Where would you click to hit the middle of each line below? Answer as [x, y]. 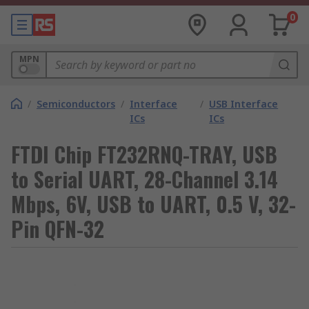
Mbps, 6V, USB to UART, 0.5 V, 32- [153, 204]
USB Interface [244, 104]
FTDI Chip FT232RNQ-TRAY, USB [144, 154]
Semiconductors [76, 104]
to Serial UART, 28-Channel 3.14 [144, 179]
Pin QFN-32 [58, 229]
